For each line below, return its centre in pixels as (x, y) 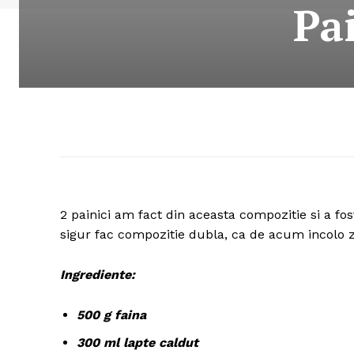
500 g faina (111, 315)
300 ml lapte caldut (137, 343)
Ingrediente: (98, 275)
